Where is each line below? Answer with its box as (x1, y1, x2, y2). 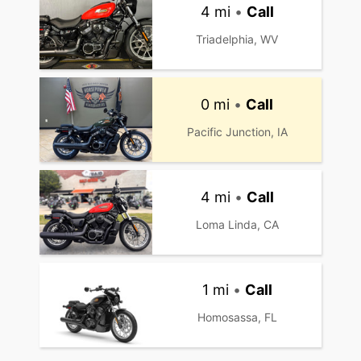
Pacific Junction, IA (186, 124, 288, 139)
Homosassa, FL (197, 309, 277, 324)
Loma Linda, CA (195, 217, 279, 231)
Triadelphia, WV (196, 31, 278, 46)
